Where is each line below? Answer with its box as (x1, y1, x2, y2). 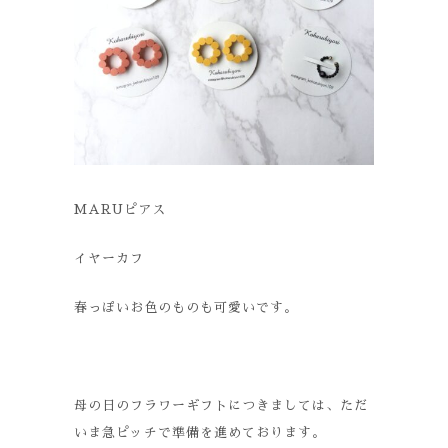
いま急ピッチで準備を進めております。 (74, 426, 326, 439)
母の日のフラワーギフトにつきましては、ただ (74, 399, 368, 412)
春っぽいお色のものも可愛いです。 (74, 301, 298, 314)
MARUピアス (74, 203, 166, 216)
